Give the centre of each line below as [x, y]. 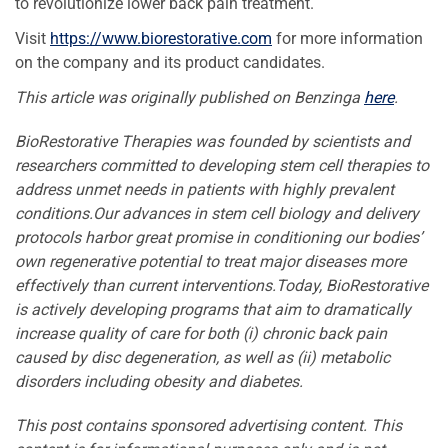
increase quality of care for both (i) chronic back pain [201, 333]
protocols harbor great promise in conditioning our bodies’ [218, 237]
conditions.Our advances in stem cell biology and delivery [217, 213]
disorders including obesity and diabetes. [159, 381]
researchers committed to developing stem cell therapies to [222, 165]
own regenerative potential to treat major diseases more [210, 261]
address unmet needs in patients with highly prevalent [204, 189]
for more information [347, 38]
